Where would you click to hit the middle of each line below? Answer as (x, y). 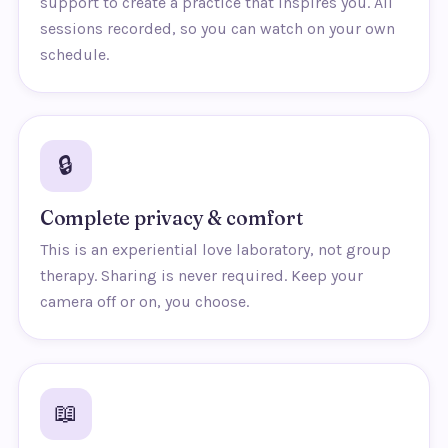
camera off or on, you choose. (144, 302)
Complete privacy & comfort (171, 218)
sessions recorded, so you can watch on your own (217, 29)
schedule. (74, 55)
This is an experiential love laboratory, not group (215, 250)
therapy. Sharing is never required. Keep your (201, 276)
